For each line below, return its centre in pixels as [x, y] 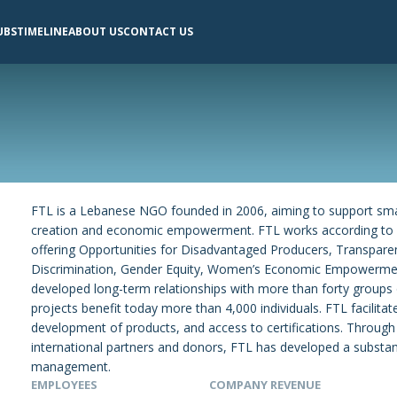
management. [71, 367]
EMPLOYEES [65, 385]
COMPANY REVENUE [265, 385]
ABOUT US [95, 32]
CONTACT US [158, 32]
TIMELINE [42, 32]
